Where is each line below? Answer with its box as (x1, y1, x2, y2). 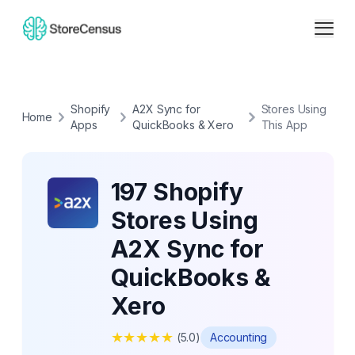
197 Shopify (110, 177, 243, 206)
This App (261, 118, 307, 132)
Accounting (209, 330, 268, 344)
